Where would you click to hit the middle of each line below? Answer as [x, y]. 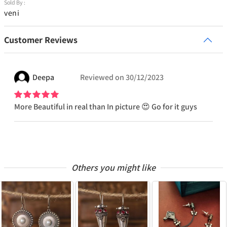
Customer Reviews [41, 40]
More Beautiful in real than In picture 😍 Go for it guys [106, 107]
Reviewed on [102, 78]
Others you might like [113, 168]
